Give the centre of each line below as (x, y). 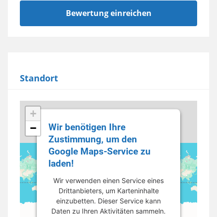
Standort (39, 78)
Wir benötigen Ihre (87, 127)
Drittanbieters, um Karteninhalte (108, 190)
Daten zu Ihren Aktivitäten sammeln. (108, 211)
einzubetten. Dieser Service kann (108, 201)
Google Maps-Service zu (100, 151)
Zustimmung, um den (93, 139)
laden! (61, 163)
